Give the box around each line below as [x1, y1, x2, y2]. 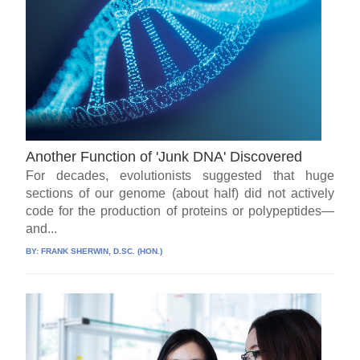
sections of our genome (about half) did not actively [26, 186, 334, 200]
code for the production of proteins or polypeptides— [26, 203, 334, 218]
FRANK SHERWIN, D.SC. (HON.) [41, 246, 163, 256]
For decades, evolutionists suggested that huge [26, 168, 334, 182]
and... [26, 221, 58, 235]
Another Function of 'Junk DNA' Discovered [26, 148, 303, 165]
